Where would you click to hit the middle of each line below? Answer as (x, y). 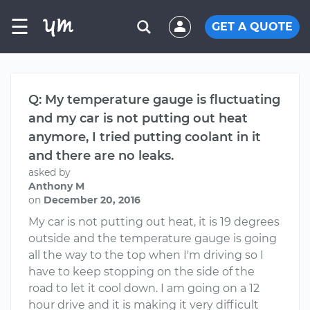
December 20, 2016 (92, 200)
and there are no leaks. (101, 156)
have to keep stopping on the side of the (142, 272)
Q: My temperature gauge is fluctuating (154, 100)
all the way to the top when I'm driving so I (146, 255)
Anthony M (56, 186)
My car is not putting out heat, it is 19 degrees (154, 222)
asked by (49, 172)
